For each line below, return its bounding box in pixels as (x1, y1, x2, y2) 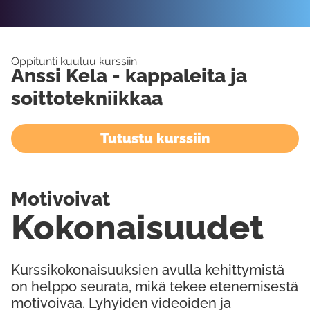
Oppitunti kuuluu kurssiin (10, 55, 137, 68)
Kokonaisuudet (11, 207, 264, 248)
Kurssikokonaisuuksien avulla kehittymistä (11, 262, 284, 278)
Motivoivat (11, 188, 111, 210)
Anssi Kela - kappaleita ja (11, 64, 247, 87)
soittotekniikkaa (11, 87, 163, 110)
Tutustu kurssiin (100, 130, 210, 147)
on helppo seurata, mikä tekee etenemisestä (11, 278, 298, 295)
